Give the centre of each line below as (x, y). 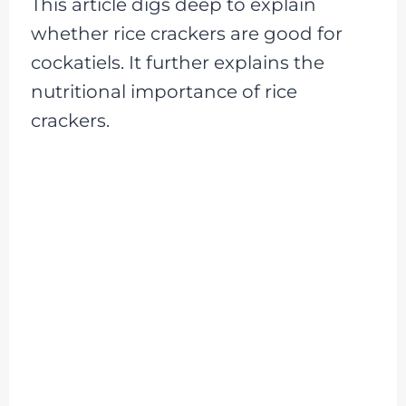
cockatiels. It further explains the (177, 63)
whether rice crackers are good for (186, 34)
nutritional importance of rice (164, 92)
